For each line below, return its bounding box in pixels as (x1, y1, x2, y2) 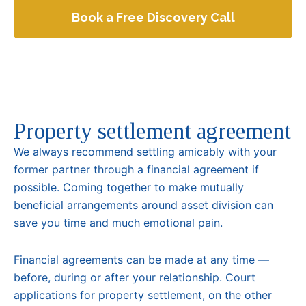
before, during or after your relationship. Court (14, 270, 255, 284)
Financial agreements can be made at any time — (14, 252, 269, 266)
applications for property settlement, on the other (14, 288, 272, 302)
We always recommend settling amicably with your (14, 144, 277, 158)
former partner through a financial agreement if (14, 162, 259, 176)
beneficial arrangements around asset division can (14, 197, 273, 212)
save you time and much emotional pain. (14, 215, 223, 229)
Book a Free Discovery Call (71, 10, 235, 25)
